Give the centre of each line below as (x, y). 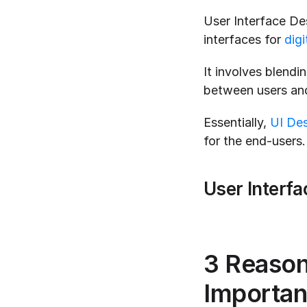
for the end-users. (255, 140)
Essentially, (237, 122)
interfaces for (244, 39)
